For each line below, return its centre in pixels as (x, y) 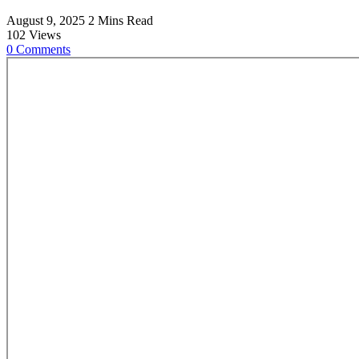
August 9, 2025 (47, 20)
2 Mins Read (121, 20)
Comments (43, 49)
